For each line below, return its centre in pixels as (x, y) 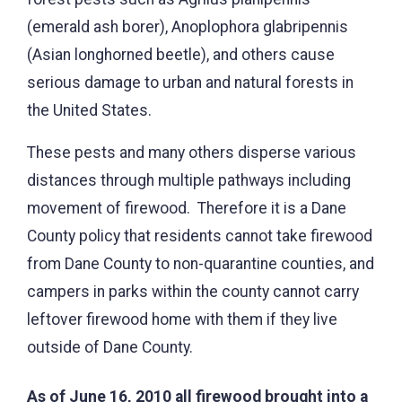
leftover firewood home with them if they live (182, 319)
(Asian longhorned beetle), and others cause (181, 54)
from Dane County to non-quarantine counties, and (201, 263)
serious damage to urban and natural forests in (190, 82)
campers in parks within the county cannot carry (193, 291)
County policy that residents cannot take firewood (200, 236)
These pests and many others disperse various (192, 152)
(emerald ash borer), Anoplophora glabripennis (188, 26)
